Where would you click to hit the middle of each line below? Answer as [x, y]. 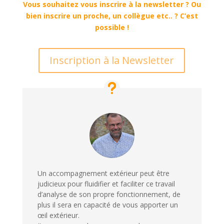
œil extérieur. [58, 215]
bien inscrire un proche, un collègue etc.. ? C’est [112, 15]
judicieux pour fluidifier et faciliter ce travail [106, 183]
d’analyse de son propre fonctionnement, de [109, 194]
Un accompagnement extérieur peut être [103, 173]
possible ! [112, 27]
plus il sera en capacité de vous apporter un [107, 204]
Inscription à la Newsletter [112, 60]
